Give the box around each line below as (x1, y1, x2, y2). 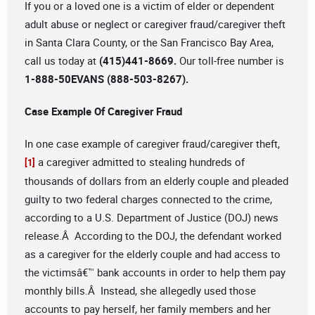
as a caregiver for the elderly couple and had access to (25, 247, 281, 262)
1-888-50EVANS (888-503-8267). (25, 72, 188, 86)
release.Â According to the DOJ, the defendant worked (25, 229, 281, 243)
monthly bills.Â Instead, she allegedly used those (25, 283, 256, 298)
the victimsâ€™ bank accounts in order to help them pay (25, 265, 285, 280)
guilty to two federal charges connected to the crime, (25, 192, 272, 207)
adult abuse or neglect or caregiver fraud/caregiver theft (25, 17, 285, 32)
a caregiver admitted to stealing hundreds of (35, 155, 245, 169)
